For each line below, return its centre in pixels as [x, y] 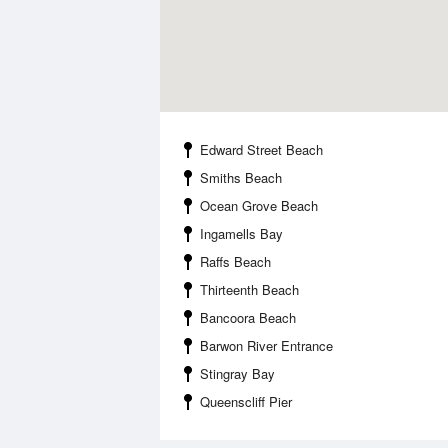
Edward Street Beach [261, 149]
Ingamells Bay [241, 233]
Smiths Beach [241, 177]
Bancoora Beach [248, 317]
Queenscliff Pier [246, 401]
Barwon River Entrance [266, 345]
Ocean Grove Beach [259, 205]
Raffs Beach [235, 261]
